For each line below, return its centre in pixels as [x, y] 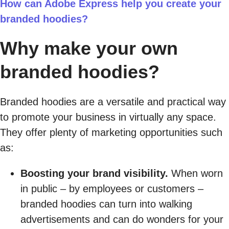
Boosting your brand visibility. [94, 173]
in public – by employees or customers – [112, 189]
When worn [196, 173]
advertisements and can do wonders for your [122, 219]
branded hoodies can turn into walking [106, 204]
